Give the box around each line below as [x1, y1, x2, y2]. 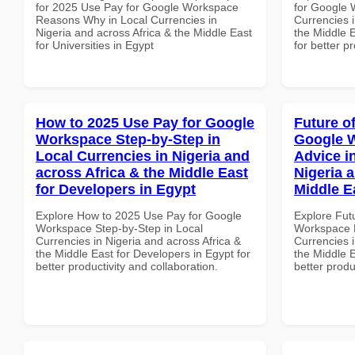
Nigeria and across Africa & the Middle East [36, 25, 252, 39]
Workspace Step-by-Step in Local [36, 221, 203, 235]
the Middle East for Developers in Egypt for [36, 246, 250, 260]
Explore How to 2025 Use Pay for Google [36, 208, 242, 222]
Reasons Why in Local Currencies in [36, 13, 217, 26]
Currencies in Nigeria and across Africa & [36, 234, 241, 247]
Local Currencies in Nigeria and [36, 147, 250, 164]
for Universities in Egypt [36, 38, 154, 52]
